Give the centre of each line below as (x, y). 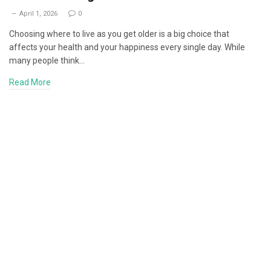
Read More (30, 82)
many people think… (47, 60)
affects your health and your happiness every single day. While (127, 47)
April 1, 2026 (38, 14)
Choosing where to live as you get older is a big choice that (119, 34)
